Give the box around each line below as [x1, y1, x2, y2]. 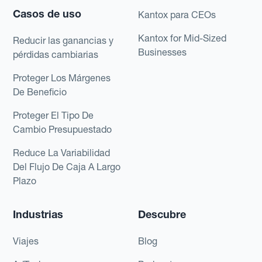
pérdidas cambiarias [13, 48, 99, 60]
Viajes [13, 235, 39, 247]
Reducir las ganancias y [13, 34, 114, 46]
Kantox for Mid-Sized [138, 32, 226, 44]
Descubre [138, 207, 186, 221]
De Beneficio [13, 85, 67, 98]
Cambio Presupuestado [13, 123, 112, 135]
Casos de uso [13, 6, 82, 20]
